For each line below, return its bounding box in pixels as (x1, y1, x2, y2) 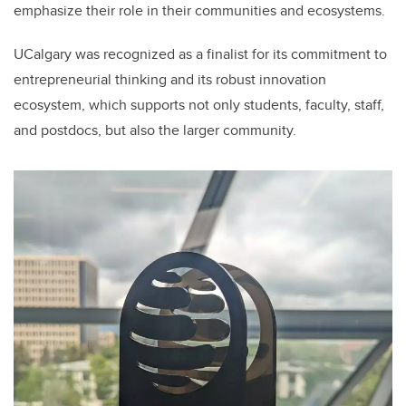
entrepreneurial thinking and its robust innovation (14, 69, 326, 91)
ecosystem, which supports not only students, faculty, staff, (14, 94, 384, 116)
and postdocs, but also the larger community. (14, 120, 296, 141)
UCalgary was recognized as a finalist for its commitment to (14, 43, 387, 65)
